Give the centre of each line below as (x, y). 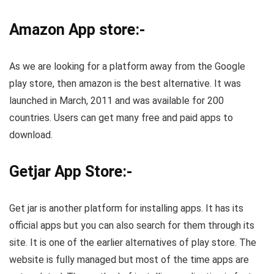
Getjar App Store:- (71, 172)
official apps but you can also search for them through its (132, 226)
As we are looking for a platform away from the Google (127, 67)
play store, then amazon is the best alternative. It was (125, 84)
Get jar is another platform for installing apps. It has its (126, 209)
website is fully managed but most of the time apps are (129, 260)
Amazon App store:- (77, 30)
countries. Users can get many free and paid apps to (121, 118)
